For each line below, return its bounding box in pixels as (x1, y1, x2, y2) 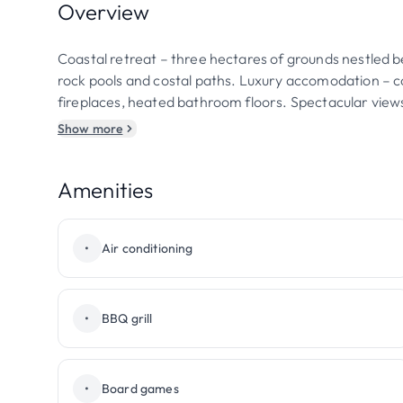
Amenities (58, 176, 154, 203)
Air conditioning (102, 240, 193, 256)
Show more (58, 121, 123, 137)
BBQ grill (102, 310, 153, 327)
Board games (102, 381, 179, 397)
